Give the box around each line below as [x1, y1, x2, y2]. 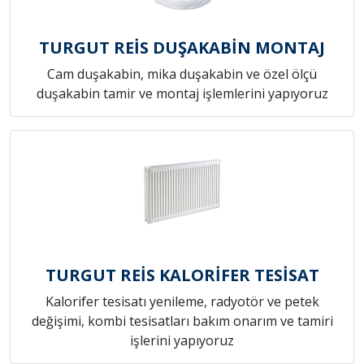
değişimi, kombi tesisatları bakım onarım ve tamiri [31, 312, 333, 331]
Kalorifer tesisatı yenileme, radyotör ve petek [45, 292, 319, 311]
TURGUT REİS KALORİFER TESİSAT [45, 264, 319, 287]
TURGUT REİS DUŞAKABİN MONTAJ [39, 37, 325, 59]
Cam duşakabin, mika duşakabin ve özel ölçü [47, 65, 317, 84]
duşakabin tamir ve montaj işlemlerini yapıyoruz [36, 84, 328, 103]
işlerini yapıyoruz [130, 331, 234, 350]
